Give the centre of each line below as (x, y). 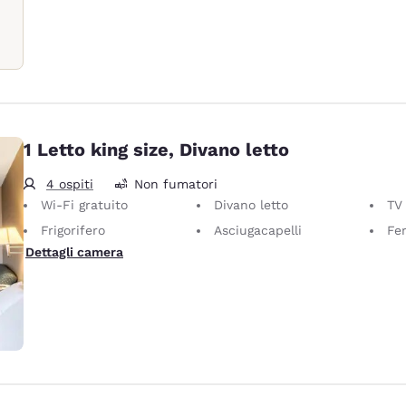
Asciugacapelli (258, 230)
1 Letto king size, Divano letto (156, 149)
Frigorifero (73, 230)
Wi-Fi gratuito (84, 204)
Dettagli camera (74, 251)
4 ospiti (70, 184)
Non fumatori (176, 184)
